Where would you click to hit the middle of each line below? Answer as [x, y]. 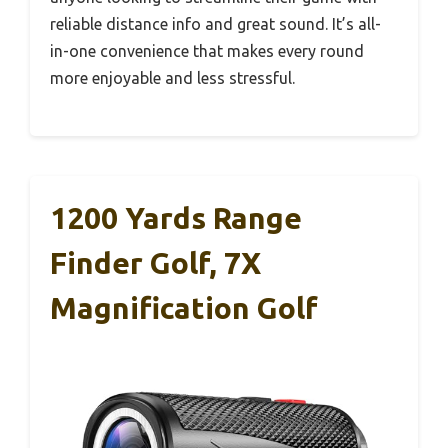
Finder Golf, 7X [155, 262]
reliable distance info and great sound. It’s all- [215, 23]
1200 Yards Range [176, 217]
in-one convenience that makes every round [207, 50]
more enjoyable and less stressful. [172, 77]
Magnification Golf [184, 307]
